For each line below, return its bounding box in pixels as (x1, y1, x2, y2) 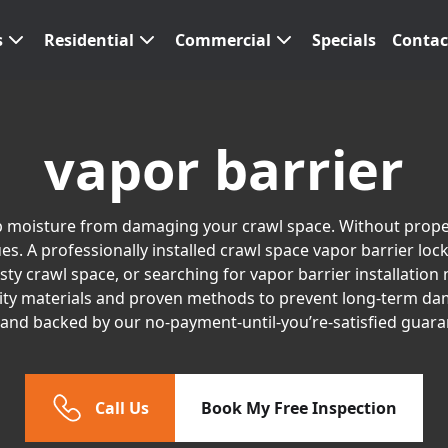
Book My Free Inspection (201, 397, 397, 419)
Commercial (175, 29, 271, 51)
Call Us (95, 397, 149, 419)
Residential (44, 29, 134, 51)
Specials (312, 29, 376, 51)
